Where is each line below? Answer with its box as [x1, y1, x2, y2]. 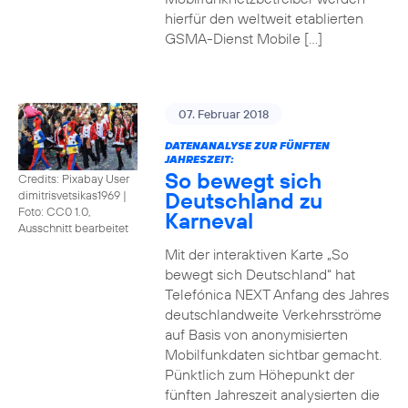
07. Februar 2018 [178, 107, 269, 121]
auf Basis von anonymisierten [164, 325, 348, 343]
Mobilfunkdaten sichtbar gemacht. [164, 345, 382, 363]
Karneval [164, 207, 253, 234]
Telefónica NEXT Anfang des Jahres [164, 285, 389, 303]
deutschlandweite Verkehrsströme [164, 305, 382, 323]
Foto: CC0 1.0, [18, 203, 91, 219]
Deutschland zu [164, 187, 322, 214]
